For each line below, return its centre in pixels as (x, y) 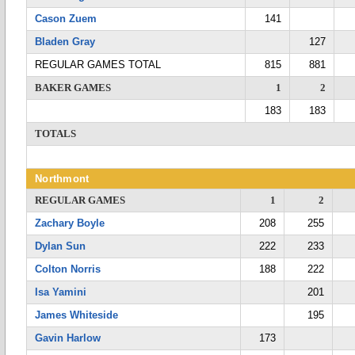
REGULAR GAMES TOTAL (98, 65)
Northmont (62, 179)
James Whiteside (76, 315)
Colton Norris (68, 269)
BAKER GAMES (73, 88)
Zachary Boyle (70, 223)
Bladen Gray (65, 42)
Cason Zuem (66, 19)
